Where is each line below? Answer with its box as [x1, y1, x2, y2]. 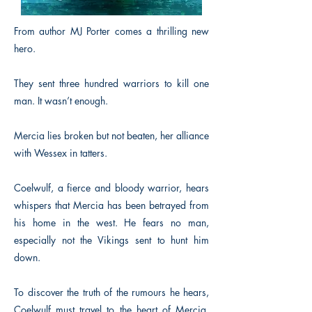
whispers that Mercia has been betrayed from [14, 198, 209, 212]
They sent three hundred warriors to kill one [14, 77, 209, 90]
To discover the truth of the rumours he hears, [14, 286, 209, 299]
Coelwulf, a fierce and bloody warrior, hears [14, 181, 209, 194]
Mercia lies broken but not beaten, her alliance [14, 129, 209, 142]
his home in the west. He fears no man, [14, 216, 209, 229]
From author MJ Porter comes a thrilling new [14, 24, 209, 38]
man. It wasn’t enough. [14, 94, 108, 107]
